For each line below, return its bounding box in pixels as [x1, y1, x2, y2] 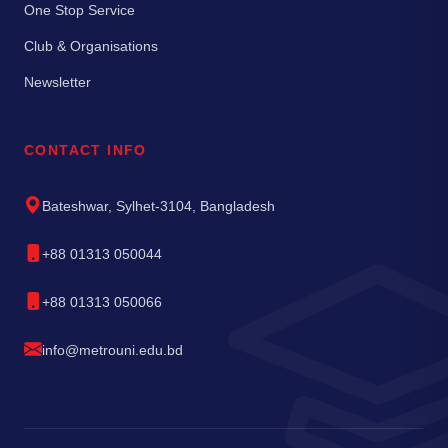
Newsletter [24, 73, 91, 90]
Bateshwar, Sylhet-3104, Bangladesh [42, 197, 275, 214]
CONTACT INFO [24, 141, 147, 158]
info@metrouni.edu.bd [42, 341, 183, 358]
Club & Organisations [24, 37, 158, 54]
